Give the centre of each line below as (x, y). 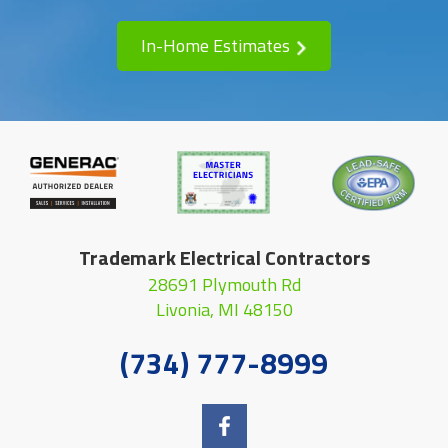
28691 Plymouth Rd (224, 285)
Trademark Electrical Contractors (224, 258)
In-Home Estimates (215, 46)
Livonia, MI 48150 (224, 310)
